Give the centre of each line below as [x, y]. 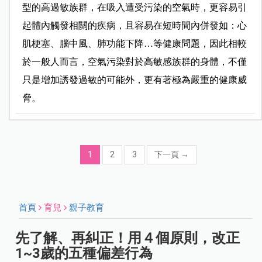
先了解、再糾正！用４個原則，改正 [128, 238]
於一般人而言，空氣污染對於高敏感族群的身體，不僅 [134, 62]
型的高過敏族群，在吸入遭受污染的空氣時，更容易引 [134, 8]
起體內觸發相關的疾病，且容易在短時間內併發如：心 [134, 26]
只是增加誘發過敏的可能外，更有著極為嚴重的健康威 [134, 80]
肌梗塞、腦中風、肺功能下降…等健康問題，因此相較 [134, 44]
